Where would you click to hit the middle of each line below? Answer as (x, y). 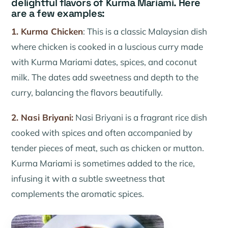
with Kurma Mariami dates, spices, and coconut (104, 62)
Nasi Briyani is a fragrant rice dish (140, 118)
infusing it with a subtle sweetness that (88, 179)
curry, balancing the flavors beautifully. (87, 92)
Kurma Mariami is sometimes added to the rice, (103, 163)
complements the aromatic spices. (78, 194)
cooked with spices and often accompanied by (102, 133)
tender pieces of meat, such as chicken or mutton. (108, 148)
